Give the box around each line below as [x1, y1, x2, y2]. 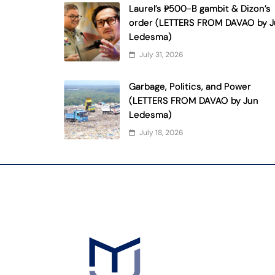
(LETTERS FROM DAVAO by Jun [129, 95, 259, 107]
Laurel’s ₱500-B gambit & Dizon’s [129, 2, 271, 15]
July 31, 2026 [139, 50, 184, 60]
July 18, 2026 [139, 128, 184, 137]
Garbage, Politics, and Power [129, 80, 252, 93]
